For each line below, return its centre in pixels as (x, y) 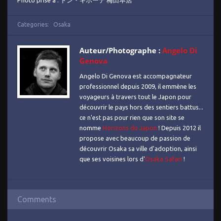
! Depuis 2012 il (179, 128)
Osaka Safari (164, 159)
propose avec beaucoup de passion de (135, 138)
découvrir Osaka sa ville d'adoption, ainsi (138, 148)
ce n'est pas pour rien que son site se (132, 117)
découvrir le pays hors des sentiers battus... (141, 107)
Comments (37, 199)
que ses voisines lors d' (112, 159)
